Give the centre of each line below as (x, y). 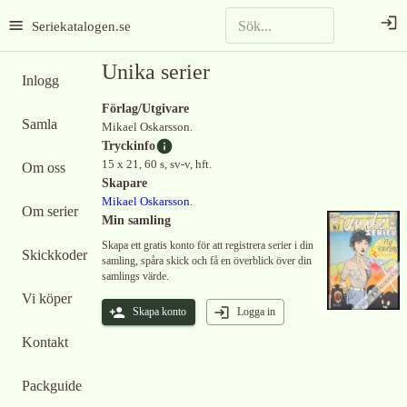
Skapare (124, 183)
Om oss (44, 168)
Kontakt (45, 342)
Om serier (50, 211)
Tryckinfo (129, 146)
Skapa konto (159, 312)
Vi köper (47, 298)
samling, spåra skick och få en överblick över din (207, 261)
